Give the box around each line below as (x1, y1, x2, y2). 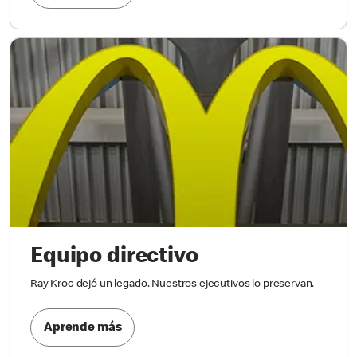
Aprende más (44, 322, 122, 335)
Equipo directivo (30, 245, 198, 269)
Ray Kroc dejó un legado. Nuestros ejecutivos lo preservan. (30, 278, 315, 290)
